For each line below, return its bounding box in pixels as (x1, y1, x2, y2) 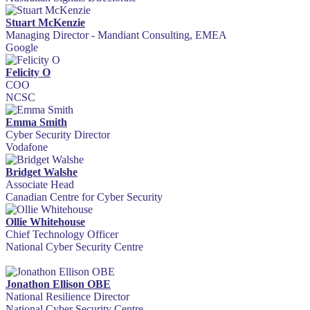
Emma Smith (6, 116, 67, 129)
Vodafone (6, 141, 48, 154)
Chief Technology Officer (6, 228, 118, 241)
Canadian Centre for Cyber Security (6, 191, 163, 203)
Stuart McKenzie (6, 17, 85, 29)
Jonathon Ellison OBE (6, 278, 111, 291)
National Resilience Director (6, 291, 129, 303)
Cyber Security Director (6, 129, 110, 141)
